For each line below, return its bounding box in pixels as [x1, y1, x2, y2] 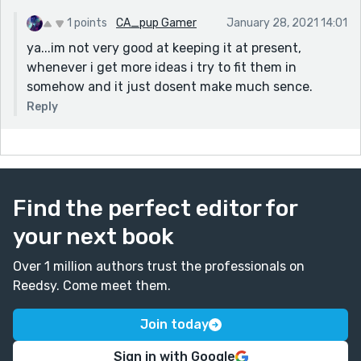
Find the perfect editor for [13, 194, 297, 222]
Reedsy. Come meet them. [13, 277, 171, 293]
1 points [67, 15, 107, 30]
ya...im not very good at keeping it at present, [27, 39, 301, 56]
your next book [13, 222, 174, 250]
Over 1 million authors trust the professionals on [13, 258, 305, 274]
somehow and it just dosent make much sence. [27, 78, 313, 94]
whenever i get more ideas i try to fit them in [27, 59, 297, 75]
